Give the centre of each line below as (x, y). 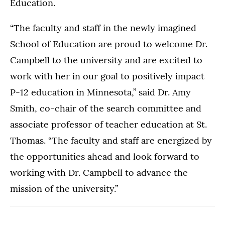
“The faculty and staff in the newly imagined (103, 28)
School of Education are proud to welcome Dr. (109, 44)
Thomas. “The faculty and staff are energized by (111, 141)
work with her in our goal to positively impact (107, 76)
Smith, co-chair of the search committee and (106, 108)
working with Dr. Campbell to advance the (99, 173)
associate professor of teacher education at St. (108, 125)
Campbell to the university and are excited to (106, 60)
